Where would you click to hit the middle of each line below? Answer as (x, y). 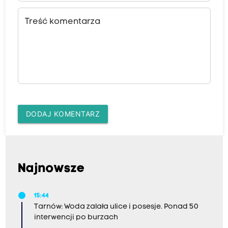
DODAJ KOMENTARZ (63, 113)
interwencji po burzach (76, 217)
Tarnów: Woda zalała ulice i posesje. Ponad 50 (116, 207)
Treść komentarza (62, 22)
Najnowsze (51, 169)
